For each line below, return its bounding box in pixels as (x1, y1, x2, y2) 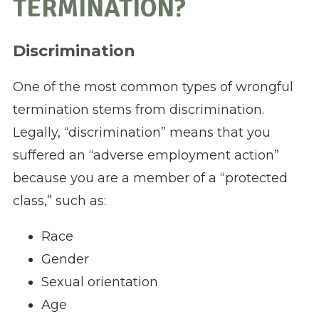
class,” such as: (12, 193, 106, 209)
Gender (41, 251, 89, 268)
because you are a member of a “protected (12, 170, 288, 187)
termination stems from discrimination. (12, 102, 264, 118)
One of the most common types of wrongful (12, 79, 293, 95)
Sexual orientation (41, 274, 158, 291)
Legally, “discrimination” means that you (12, 125, 271, 141)
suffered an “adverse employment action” (12, 147, 279, 164)
